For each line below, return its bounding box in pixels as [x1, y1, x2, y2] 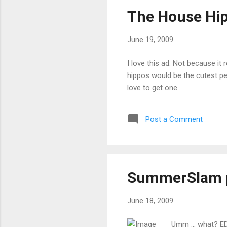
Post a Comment [145, 114, 203, 124]
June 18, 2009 [127, 196, 173, 206]
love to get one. [127, 83, 179, 92]
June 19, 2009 [127, 35, 173, 44]
